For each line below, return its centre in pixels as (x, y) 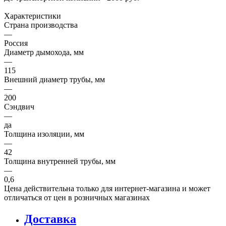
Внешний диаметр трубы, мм (54, 79)
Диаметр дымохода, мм (44, 52)
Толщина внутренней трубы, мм (60, 161)
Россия (16, 43)
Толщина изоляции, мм (44, 134)
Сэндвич (19, 106)
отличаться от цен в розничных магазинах (77, 197)
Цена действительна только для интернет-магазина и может (107, 188)
